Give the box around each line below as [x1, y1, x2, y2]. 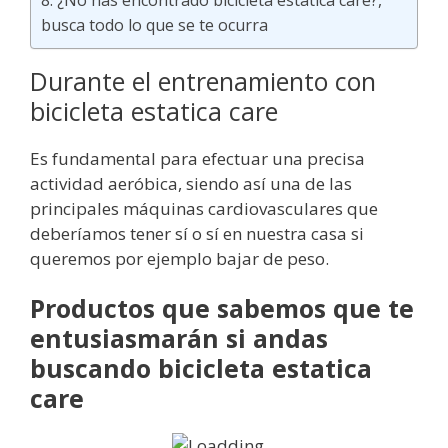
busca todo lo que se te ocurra [41, 14, 268, 37]
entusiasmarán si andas [30, 321, 328, 356]
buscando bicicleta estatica [30, 351, 372, 386]
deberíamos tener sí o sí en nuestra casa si [30, 222, 364, 246]
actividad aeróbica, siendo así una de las [30, 172, 352, 196]
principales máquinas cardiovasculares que [30, 197, 378, 221]
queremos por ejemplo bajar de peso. [30, 247, 329, 271]
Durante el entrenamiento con [30, 64, 376, 99]
